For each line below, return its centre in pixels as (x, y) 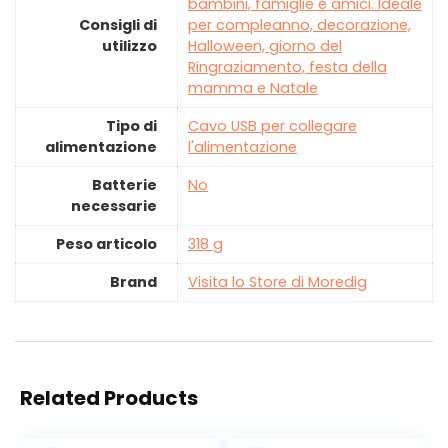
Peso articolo (106, 244)
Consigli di (118, 25)
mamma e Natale (253, 88)
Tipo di (131, 126)
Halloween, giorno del (265, 46)
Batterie (124, 185)
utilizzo (129, 46)
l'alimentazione (242, 147)
